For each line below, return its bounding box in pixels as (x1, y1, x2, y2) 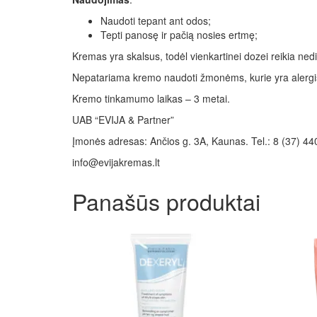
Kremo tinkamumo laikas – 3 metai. (72, 91, 230, 105)
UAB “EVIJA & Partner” (72, 112, 174, 127)
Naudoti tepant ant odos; (100, 13, 211, 28)
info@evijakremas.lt (72, 154, 160, 169)
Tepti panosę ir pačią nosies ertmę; (100, 27, 258, 42)
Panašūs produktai (72, 184, 260, 217)
